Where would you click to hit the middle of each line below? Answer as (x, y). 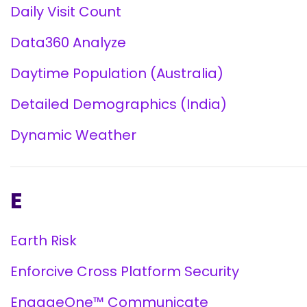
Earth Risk (44, 241)
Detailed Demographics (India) (119, 104)
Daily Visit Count (66, 12)
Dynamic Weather (73, 135)
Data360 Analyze (68, 42)
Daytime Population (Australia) (117, 73)
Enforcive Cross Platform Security (125, 271)
